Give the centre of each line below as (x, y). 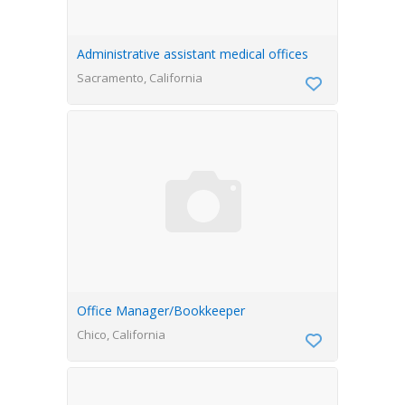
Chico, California (121, 334)
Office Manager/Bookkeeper (161, 311)
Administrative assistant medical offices (193, 54)
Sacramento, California (140, 78)
